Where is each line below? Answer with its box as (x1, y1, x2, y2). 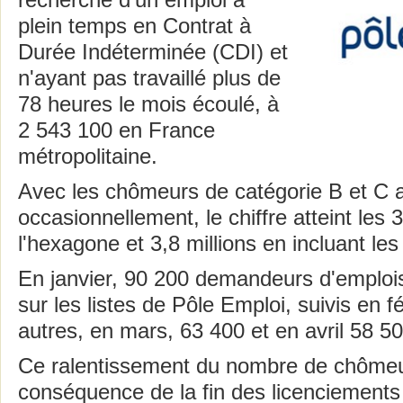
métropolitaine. (18, 145, 157, 168)
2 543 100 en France (18, 119, 215, 142)
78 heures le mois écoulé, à (18, 93, 279, 116)
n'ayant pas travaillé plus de (18, 67, 281, 90)
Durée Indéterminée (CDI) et (18, 40, 288, 64)
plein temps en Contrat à (18, 14, 251, 38)
